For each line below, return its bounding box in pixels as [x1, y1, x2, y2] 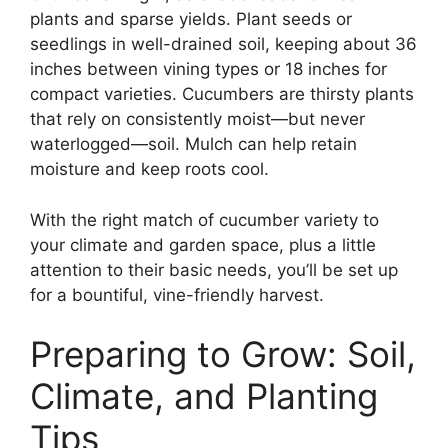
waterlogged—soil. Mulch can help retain [30, 134, 357, 155]
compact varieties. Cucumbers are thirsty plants [30, 84, 414, 105]
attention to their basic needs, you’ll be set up [30, 259, 398, 280]
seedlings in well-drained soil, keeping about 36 [30, 34, 417, 55]
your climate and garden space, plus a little [30, 234, 376, 255]
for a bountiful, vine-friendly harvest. [30, 284, 324, 305]
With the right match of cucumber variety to [30, 209, 379, 230]
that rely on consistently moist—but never [30, 109, 365, 130]
